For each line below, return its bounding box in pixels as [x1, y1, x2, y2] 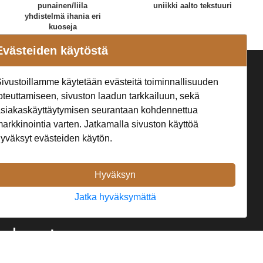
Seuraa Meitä [79, 68, 166, 85]
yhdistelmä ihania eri [24, 11, 101, 21]
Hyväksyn [95, 170, 136, 180]
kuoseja [48, 22, 77, 31]
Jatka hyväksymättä [74, 192, 156, 203]
